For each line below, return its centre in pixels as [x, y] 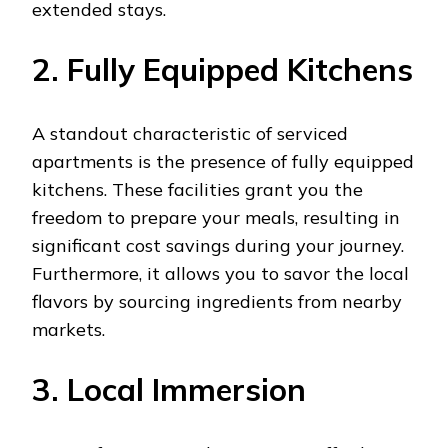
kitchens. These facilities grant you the [197, 189]
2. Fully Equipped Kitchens [222, 69]
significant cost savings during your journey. [218, 245]
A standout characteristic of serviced [190, 133]
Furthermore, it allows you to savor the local [220, 273]
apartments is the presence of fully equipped [223, 161]
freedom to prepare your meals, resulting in [216, 217]
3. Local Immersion [169, 389]
